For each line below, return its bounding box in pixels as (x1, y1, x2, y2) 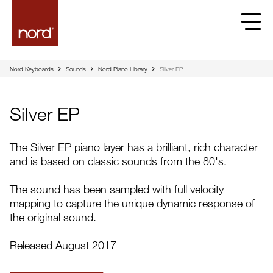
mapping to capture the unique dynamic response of (10, 196, 255, 210)
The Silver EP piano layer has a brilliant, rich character (10, 140, 258, 154)
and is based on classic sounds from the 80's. (10, 154, 227, 168)
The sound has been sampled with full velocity (10, 182, 224, 196)
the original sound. (10, 210, 96, 224)
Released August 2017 (10, 238, 116, 252)
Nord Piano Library (98, 65, 147, 73)
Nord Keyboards (10, 65, 54, 73)
